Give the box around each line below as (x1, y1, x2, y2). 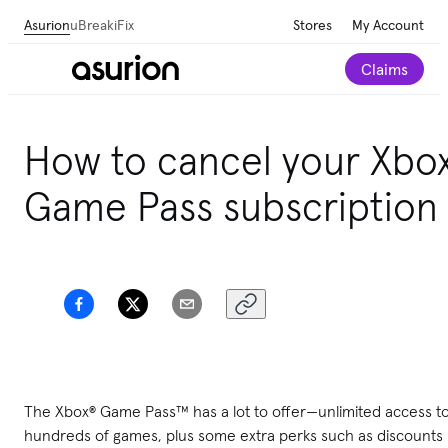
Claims (361, 59, 408, 79)
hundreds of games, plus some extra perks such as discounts (24, 424, 443, 445)
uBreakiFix (70, 15, 134, 34)
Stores (293, 15, 332, 34)
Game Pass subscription (24, 181, 438, 232)
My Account (352, 15, 424, 34)
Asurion (24, 15, 70, 34)
